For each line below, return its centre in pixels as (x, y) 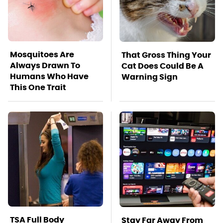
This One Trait (38, 87)
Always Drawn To (45, 65)
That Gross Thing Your (166, 55)
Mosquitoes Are (42, 54)
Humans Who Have (49, 76)
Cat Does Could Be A (163, 66)
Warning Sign (150, 77)
